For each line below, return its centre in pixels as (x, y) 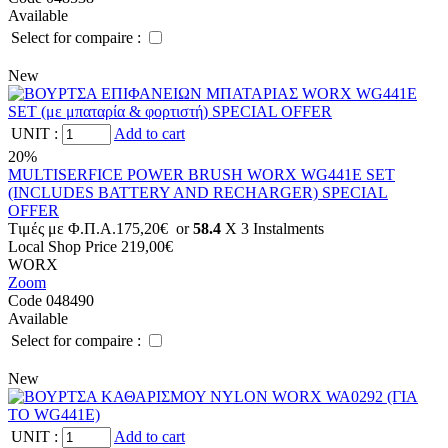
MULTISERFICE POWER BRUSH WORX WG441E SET (201, 174)
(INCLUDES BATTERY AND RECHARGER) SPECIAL (198, 192)
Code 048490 (51, 300)
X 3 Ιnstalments (272, 228)
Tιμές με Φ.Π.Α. (62, 228)
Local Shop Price (64, 246)
